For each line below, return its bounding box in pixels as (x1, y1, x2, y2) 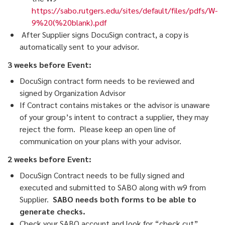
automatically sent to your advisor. (20, 41, 139, 52)
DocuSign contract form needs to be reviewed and (20, 75, 194, 86)
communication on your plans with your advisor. (20, 136, 181, 147)
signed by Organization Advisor (20, 87, 126, 98)
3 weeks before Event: (8, 59, 91, 70)
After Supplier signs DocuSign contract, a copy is (22, 29, 189, 40)
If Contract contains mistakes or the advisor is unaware (20, 99, 210, 110)
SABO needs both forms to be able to (51, 194, 196, 205)
